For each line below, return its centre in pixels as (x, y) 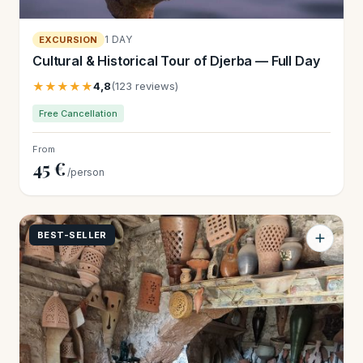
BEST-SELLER (72, 235)
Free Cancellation (78, 113)
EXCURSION (68, 39)
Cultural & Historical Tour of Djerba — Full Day (176, 60)
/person (86, 172)
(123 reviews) (145, 85)
